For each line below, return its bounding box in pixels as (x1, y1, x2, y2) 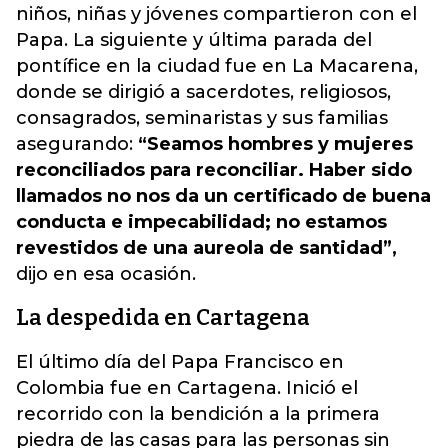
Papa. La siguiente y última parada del (16, 29, 372, 52)
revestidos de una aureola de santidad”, (16, 237, 397, 260)
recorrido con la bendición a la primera (16, 403, 380, 426)
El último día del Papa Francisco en (16, 351, 344, 374)
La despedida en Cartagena (16, 304, 310, 332)
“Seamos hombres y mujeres (133, 133, 413, 156)
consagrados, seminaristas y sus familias (16, 107, 388, 130)
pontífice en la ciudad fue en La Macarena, (16, 55, 418, 78)
